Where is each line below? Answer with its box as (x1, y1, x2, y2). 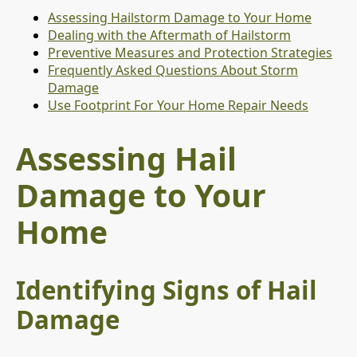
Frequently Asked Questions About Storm (48, 61, 298, 80)
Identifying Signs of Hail (16, 273, 317, 308)
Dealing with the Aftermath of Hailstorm (48, 26, 291, 45)
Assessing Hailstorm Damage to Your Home (48, 9, 312, 27)
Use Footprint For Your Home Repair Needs (48, 96, 308, 115)
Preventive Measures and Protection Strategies (48, 44, 332, 62)
